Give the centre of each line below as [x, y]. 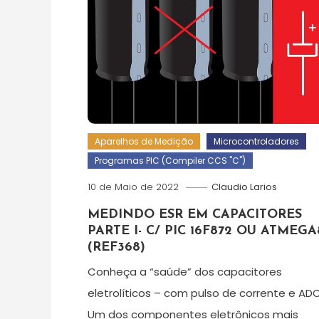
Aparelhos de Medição [143, 141]
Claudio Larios [244, 187]
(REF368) [116, 247]
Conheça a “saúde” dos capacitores [184, 271]
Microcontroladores [256, 141]
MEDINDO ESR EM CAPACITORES [194, 214]
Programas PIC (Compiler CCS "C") [170, 160]
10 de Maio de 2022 [133, 187]
